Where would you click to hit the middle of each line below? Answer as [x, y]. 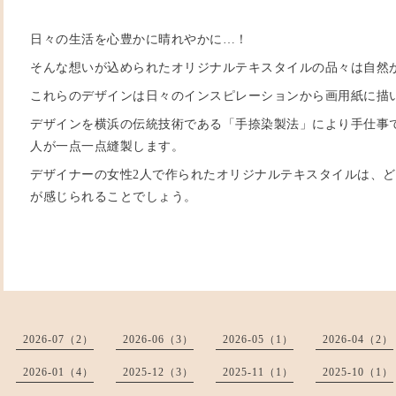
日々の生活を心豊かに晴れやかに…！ [139, 39]
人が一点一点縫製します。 [107, 146]
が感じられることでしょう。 [114, 197]
